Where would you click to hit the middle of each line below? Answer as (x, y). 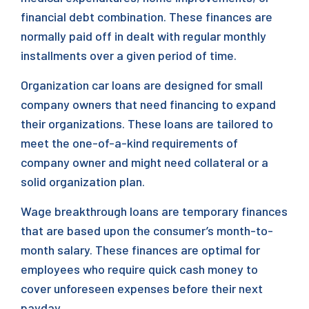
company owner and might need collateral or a (144, 162)
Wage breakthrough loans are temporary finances (154, 211)
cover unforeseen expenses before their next (142, 288)
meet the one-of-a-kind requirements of (129, 143)
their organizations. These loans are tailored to (147, 123)
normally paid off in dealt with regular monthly (143, 36)
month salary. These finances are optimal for (140, 250)
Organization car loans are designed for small (142, 85)
